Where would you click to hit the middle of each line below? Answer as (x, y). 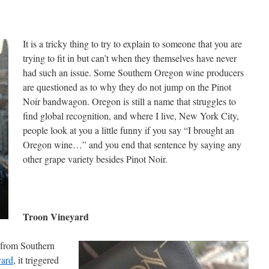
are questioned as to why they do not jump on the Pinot (127, 87)
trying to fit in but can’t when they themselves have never (130, 58)
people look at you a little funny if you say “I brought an (128, 130)
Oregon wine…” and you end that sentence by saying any (132, 144)
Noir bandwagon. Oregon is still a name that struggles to (129, 101)
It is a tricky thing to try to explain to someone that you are (132, 44)
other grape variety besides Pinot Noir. (95, 159)
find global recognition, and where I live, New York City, (131, 116)
